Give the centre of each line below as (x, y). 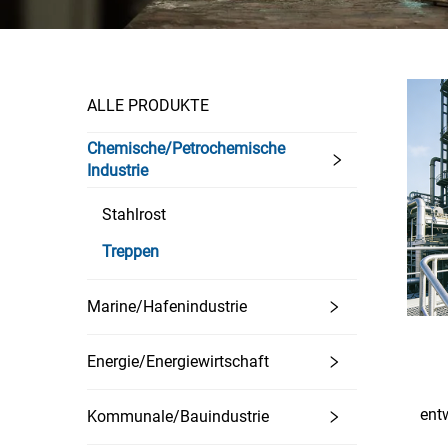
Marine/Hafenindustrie (167, 306)
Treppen (130, 251)
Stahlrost (134, 214)
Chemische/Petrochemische (186, 148)
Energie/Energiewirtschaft (178, 361)
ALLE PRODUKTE (148, 105)
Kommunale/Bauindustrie (178, 416)
